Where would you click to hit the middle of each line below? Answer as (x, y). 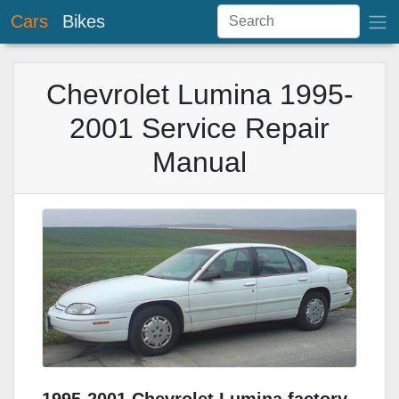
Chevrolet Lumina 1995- (199, 94)
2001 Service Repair (199, 128)
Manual (199, 162)
